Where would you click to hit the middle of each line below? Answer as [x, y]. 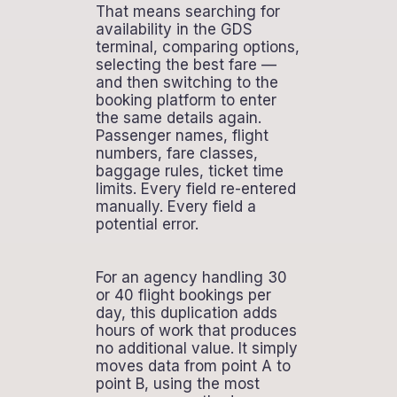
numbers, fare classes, [176, 153]
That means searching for [187, 11]
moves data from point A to [193, 366]
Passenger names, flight [182, 135]
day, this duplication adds [186, 312]
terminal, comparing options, [197, 47]
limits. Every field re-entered [195, 188]
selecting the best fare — [186, 64]
